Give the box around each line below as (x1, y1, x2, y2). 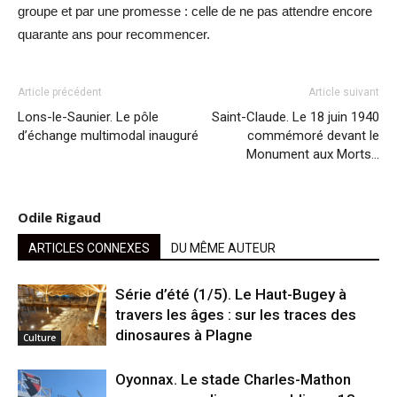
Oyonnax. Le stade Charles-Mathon (115, 370, 351, 388)
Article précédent (18, 85, 102, 98)
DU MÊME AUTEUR (171, 240, 276, 255)
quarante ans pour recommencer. (18, 26, 210, 42)
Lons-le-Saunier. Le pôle (18, 108, 159, 125)
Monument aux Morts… (246, 145, 379, 162)
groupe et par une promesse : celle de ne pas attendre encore (18, 3, 372, 19)
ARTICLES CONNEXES (28, 240, 150, 255)
